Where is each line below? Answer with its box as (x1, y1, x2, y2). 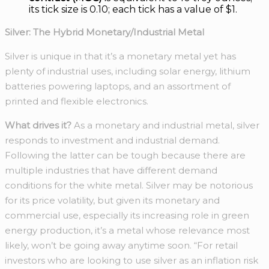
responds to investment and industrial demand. (5, 134, 220, 147)
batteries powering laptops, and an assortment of (5, 80, 231, 92)
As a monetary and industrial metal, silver (71, 119, 259, 131)
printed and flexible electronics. (5, 95, 148, 107)
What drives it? (5, 119, 71, 131)
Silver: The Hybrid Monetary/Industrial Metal (5, 26, 204, 38)
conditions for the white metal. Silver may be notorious (5, 180, 253, 192)
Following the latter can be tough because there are (5, 150, 246, 162)
